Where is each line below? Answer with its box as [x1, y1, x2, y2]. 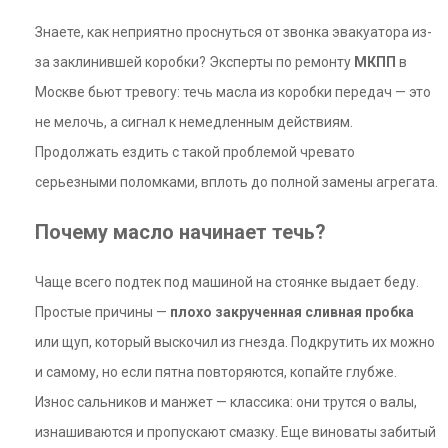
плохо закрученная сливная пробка [170, 304, 414, 320]
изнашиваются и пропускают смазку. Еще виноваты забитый [35, 424, 436, 440]
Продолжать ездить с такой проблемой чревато [35, 144, 355, 160]
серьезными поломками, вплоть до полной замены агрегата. [35, 174, 438, 190]
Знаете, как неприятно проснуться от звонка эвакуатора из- [35, 24, 432, 40]
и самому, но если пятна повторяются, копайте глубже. [35, 364, 397, 380]
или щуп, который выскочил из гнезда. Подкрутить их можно [35, 334, 435, 350]
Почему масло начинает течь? [35, 220, 326, 244]
